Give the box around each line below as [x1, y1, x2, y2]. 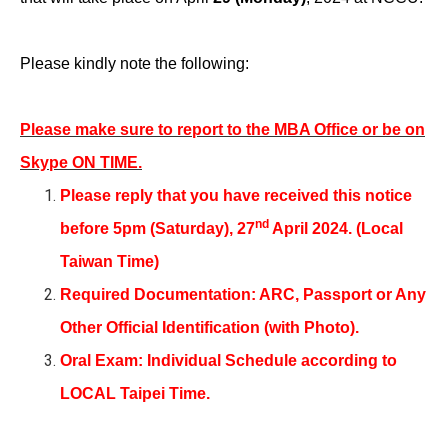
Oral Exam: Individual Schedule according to [60, 351, 397, 369]
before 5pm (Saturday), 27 [60, 219, 255, 237]
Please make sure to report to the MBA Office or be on [20, 120, 425, 138]
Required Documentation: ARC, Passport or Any [60, 285, 426, 303]
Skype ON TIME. [20, 153, 142, 171]
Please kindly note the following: [20, 54, 249, 72]
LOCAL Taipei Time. [60, 384, 210, 402]
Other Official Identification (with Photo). [60, 318, 359, 336]
